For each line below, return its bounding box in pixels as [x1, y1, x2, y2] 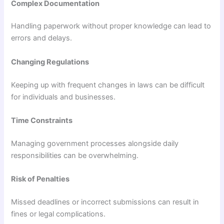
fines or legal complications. [11, 209, 106, 219]
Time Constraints [11, 116, 73, 125]
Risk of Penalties [11, 174, 70, 184]
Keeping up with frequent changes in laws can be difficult [11, 80, 205, 89]
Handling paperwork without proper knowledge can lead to [11, 21, 211, 31]
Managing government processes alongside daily [11, 138, 179, 148]
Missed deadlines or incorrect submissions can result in [11, 197, 199, 207]
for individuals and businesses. [11, 92, 116, 101]
